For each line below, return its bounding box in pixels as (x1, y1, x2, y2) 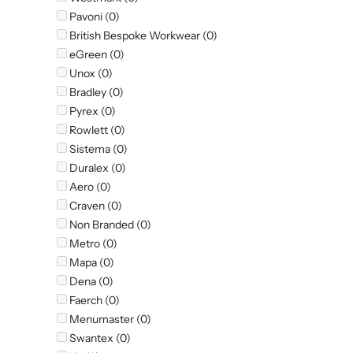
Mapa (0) (67, 255, 114, 270)
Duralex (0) (67, 161, 126, 176)
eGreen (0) (67, 47, 124, 62)
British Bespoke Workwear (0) (67, 28, 217, 43)
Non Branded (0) (67, 217, 151, 232)
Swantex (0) (67, 331, 131, 346)
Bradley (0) (67, 85, 124, 100)
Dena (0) (67, 274, 113, 289)
